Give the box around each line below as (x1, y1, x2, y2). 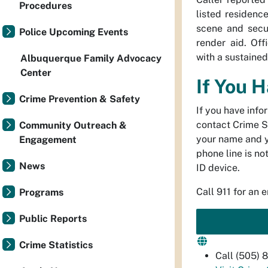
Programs (19, 187, 63, 198)
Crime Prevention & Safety (19, 93, 140, 105)
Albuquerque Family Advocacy (20, 53, 162, 64)
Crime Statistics (19, 239, 93, 251)
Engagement (19, 134, 77, 145)
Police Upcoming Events (19, 26, 128, 38)
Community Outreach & (19, 120, 127, 131)
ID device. (196, 162, 240, 173)
